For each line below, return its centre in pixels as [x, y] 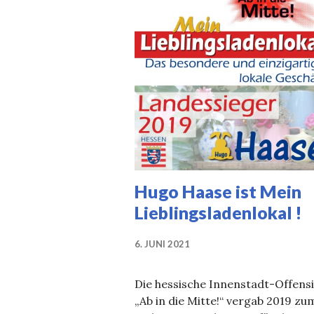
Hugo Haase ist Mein [218, 191]
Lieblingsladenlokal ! [218, 212]
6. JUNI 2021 [162, 244]
